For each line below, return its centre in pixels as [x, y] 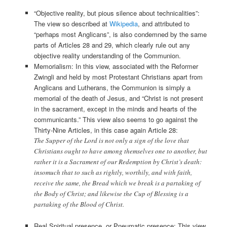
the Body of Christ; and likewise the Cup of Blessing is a [111, 194]
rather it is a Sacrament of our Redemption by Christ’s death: [118, 162]
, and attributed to [163, 24]
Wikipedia [123, 24]
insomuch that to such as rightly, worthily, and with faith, [113, 173]
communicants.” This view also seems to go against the [116, 120]
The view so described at [71, 24]
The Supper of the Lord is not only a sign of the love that [111, 141]
